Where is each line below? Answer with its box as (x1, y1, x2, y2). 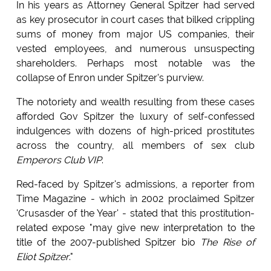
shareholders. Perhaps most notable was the (16, 57, 255, 70)
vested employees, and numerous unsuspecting (16, 43, 255, 55)
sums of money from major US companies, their (16, 28, 255, 41)
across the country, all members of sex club (16, 140, 255, 152)
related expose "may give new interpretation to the (16, 222, 255, 234)
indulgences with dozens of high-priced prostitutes (16, 125, 255, 137)
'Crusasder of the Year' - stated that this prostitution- (16, 207, 255, 220)
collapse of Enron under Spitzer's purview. (16, 72, 204, 84)
